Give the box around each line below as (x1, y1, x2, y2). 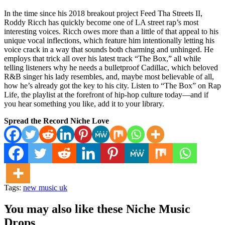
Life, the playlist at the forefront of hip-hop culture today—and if (4, 90, 208, 99)
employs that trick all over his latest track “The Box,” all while (4, 54, 201, 63)
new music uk (23, 183, 67, 192)
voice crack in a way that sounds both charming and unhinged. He (4, 45, 213, 54)
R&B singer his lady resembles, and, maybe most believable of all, (4, 72, 214, 81)
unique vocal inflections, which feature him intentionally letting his (4, 36, 214, 45)
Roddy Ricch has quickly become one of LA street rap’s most (4, 18, 198, 27)
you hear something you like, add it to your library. (4, 99, 164, 108)
